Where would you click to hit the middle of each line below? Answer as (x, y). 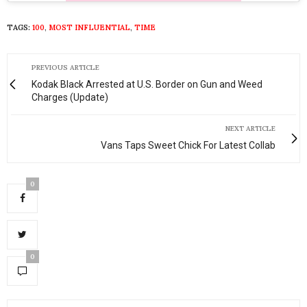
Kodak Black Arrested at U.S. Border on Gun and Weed (147, 84)
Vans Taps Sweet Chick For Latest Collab (188, 145)
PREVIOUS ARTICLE (65, 67)
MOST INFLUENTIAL (89, 27)
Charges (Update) (70, 97)
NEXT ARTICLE (250, 128)
